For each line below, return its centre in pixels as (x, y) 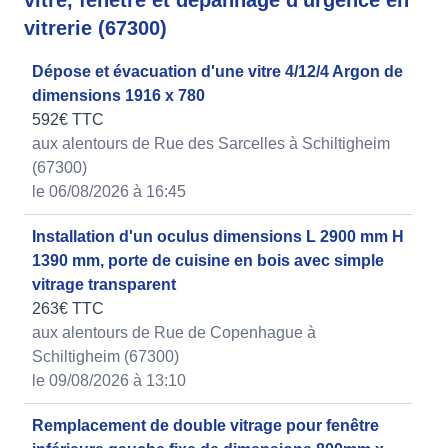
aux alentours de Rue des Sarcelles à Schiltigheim (211, 144)
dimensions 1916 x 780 (118, 96)
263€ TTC (68, 309)
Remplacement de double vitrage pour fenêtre (205, 426)
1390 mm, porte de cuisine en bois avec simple (208, 261)
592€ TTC (68, 120)
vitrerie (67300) (95, 28)
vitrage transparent (104, 285)
